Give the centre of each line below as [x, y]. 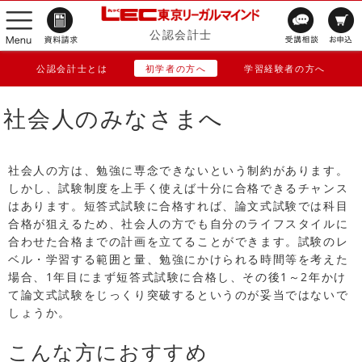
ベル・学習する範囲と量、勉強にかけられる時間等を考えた [179, 259]
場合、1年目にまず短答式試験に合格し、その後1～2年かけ [177, 277]
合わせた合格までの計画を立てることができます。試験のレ [179, 242]
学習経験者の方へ [284, 68]
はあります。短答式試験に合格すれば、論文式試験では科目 [179, 206]
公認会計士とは [72, 68]
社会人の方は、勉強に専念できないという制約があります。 [179, 170]
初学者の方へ [176, 68]
